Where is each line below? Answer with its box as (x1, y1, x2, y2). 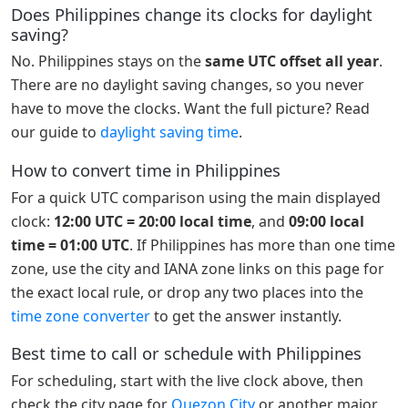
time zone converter (11, 305, 150, 326)
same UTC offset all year (205, 51, 379, 72)
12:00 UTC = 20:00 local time (54, 210, 251, 231)
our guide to (11, 122, 100, 143)
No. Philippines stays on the (11, 51, 205, 72)
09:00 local (289, 210, 364, 231)
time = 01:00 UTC (11, 234, 129, 255)
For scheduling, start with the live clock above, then (11, 370, 363, 391)
